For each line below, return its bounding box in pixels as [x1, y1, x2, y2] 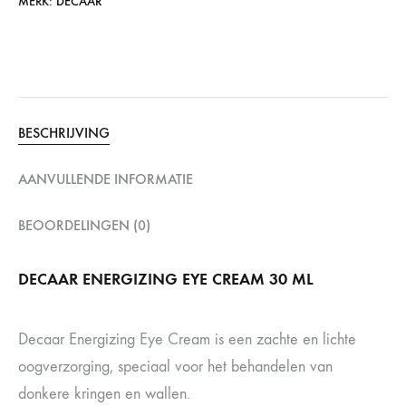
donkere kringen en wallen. [18, 384, 190, 403]
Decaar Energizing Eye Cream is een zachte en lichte [18, 330, 356, 349]
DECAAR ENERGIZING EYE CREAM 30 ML [18, 269, 314, 289]
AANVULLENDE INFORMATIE [18, 170, 193, 188]
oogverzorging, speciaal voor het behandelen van [18, 357, 333, 376]
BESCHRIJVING [18, 124, 110, 141]
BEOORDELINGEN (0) [18, 217, 150, 234]
